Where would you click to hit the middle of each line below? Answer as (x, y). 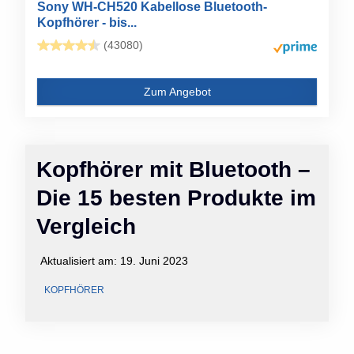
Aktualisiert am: (80, 260)
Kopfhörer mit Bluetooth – (173, 169)
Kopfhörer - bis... (87, 22)
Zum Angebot (177, 91)
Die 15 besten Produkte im (176, 198)
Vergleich (86, 226)
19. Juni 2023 (154, 260)
